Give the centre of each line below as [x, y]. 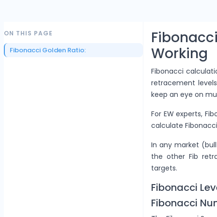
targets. [164, 168]
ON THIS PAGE [28, 33]
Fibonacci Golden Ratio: [48, 50]
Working [179, 54]
